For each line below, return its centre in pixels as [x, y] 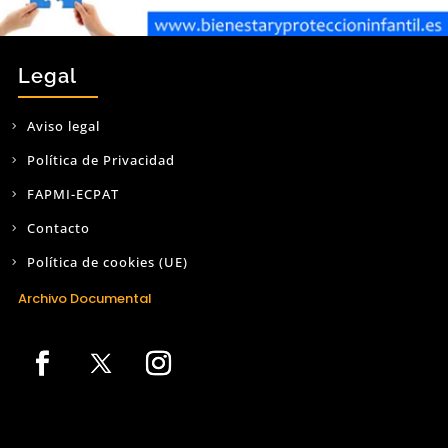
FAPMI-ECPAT [72, 194]
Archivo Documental [84, 299]
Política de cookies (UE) [107, 262]
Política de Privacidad [100, 160]
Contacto [58, 228]
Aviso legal [63, 126]
